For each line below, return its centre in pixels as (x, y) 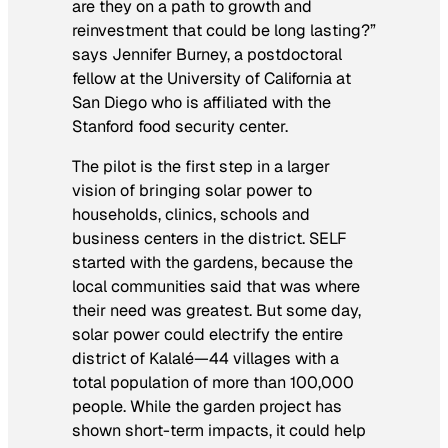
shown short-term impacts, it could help (219, 431)
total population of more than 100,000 (213, 383)
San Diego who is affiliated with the (201, 103)
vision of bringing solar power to (192, 191)
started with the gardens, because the (212, 263)
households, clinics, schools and (191, 215)
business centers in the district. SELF (209, 239)
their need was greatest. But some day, (216, 311)
